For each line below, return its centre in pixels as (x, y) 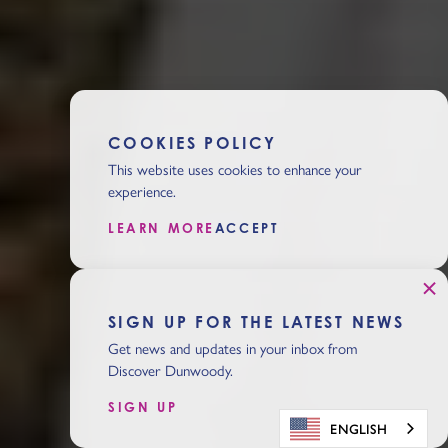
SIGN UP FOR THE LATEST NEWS (256, 322)
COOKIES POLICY (192, 143)
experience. (142, 190)
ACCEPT (246, 228)
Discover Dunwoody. (170, 369)
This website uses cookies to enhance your (235, 168)
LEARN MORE (161, 228)
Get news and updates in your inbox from (233, 347)
